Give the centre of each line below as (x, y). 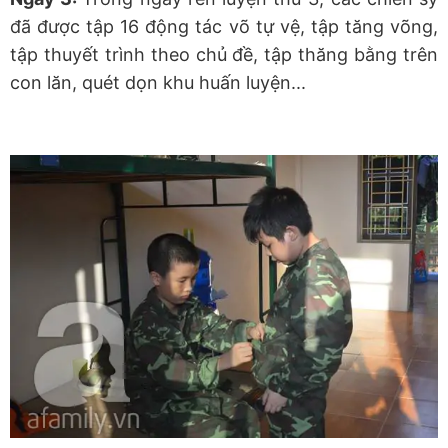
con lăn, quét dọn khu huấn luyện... (158, 83)
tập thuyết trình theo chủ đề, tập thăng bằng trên (224, 55)
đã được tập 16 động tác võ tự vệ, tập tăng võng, (224, 27)
